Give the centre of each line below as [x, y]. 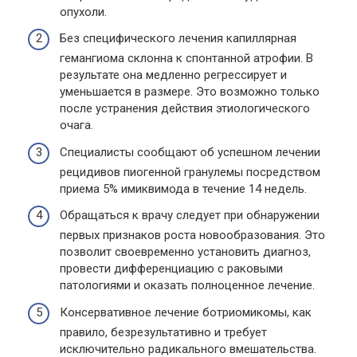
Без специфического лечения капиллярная [178, 38]
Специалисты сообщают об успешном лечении [190, 152]
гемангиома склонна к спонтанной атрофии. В [186, 58]
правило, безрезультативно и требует [163, 332]
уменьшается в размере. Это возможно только [190, 92]
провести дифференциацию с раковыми [171, 269]
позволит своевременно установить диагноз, [185, 252]
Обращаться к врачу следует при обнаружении [190, 215]
